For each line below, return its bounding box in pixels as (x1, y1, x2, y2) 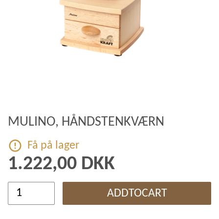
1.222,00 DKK (8, 154, 115, 174)
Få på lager (27, 140, 79, 152)
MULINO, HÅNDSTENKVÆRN (8, 115, 164, 129)
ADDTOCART (107, 187, 167, 199)
